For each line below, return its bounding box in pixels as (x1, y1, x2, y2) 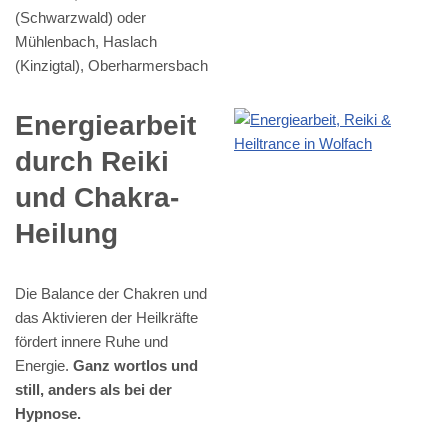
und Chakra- (15, 181, 179, 213)
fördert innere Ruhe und (15, 332, 168, 350)
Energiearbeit (15, 109, 196, 141)
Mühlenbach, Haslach (15, 32, 157, 50)
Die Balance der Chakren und (15, 284, 207, 302)
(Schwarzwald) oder (15, 8, 146, 26)
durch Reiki (15, 145, 169, 177)
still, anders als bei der (15, 380, 172, 398)
